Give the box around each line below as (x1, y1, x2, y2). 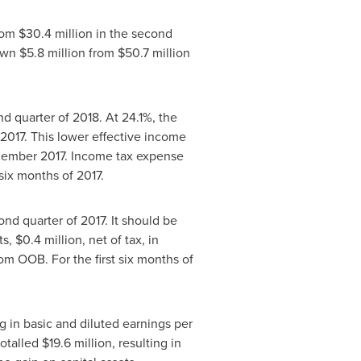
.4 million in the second (40, 24, 172, 42)
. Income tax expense (64, 147, 184, 164)
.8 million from (33, 44, 118, 61)
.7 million (139, 44, 190, 61)
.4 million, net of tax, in (30, 230, 159, 248)
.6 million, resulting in (60, 334, 181, 351)
